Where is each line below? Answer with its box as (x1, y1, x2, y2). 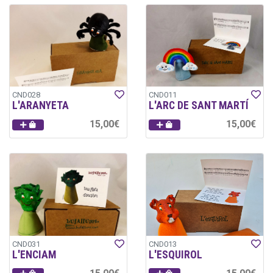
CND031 (12, 239, 40, 249)
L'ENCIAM (12, 248, 56, 261)
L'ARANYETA (12, 99, 69, 112)
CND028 (12, 90, 40, 100)
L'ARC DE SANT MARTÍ (149, 99, 249, 112)
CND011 (149, 90, 177, 100)
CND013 (149, 239, 177, 249)
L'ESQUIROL (149, 248, 202, 261)
